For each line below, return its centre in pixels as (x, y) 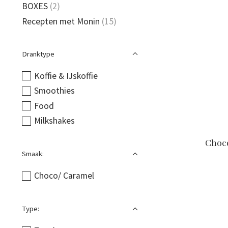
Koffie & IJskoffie (66, 76)
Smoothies (54, 91)
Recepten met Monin (61, 21)
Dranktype (38, 54)
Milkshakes (54, 121)
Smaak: (33, 154)
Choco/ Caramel (64, 176)
